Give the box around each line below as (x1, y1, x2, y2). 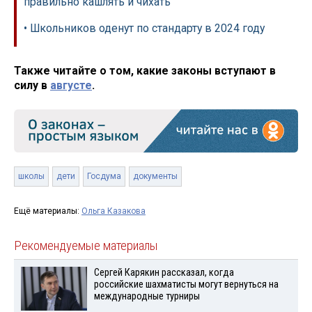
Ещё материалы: (14, 206, 81, 217)
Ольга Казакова (81, 206, 146, 217)
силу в (14, 79, 50, 93)
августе (50, 79, 92, 93)
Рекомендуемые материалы (14, 238, 158, 254)
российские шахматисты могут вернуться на (93, 279, 279, 291)
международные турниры (93, 290, 200, 303)
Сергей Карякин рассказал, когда (93, 267, 234, 279)
